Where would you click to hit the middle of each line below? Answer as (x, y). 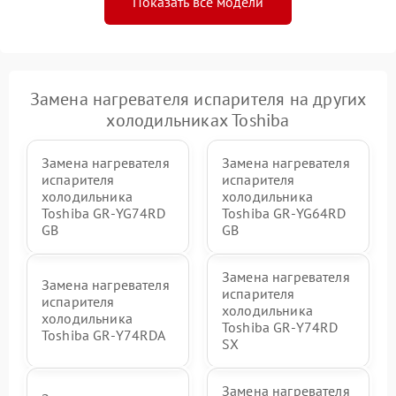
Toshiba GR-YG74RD (104, 213)
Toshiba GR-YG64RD (284, 213)
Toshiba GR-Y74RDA (104, 335)
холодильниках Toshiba (198, 120)
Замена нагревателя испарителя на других (198, 99)
